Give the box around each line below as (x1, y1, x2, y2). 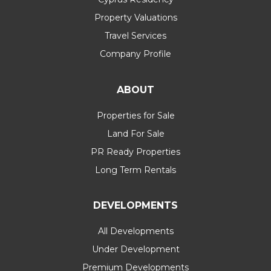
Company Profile (100, 48, 171, 59)
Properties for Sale (96, 109, 175, 121)
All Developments (97, 226, 174, 237)
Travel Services (105, 30, 166, 41)
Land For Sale (106, 128, 165, 139)
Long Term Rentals (95, 164, 176, 175)
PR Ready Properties (91, 146, 180, 157)
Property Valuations (94, 12, 177, 23)
